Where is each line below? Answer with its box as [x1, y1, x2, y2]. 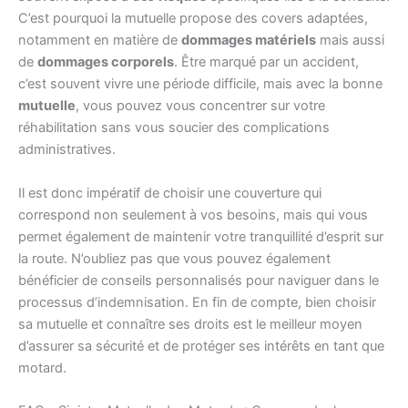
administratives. [18, 141, 116, 158]
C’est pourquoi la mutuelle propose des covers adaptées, [18, 10, 368, 27]
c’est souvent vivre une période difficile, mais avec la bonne [18, 76, 382, 93]
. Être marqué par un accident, [174, 54, 359, 71]
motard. [18, 359, 66, 376]
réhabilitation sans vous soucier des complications [18, 119, 330, 137]
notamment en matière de [18, 32, 181, 49]
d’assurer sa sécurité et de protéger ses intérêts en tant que [18, 337, 384, 354]
